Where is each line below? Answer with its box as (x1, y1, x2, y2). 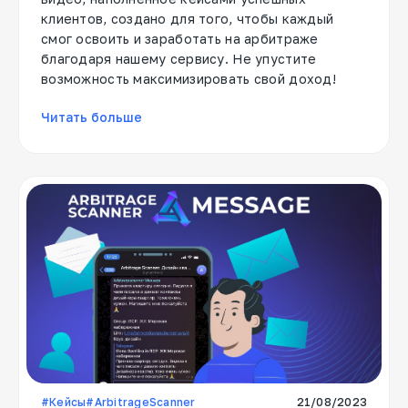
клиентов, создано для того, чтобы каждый (41, 11, 334, 26)
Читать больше (41, 109, 142, 125)
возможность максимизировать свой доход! (41, 71, 336, 87)
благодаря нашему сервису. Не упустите (41, 51, 317, 66)
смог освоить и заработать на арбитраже (41, 31, 319, 46)
